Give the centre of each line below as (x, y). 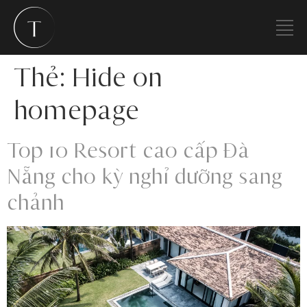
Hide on (118, 77)
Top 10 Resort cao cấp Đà (128, 150)
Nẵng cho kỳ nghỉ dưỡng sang (145, 176)
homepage (76, 110)
